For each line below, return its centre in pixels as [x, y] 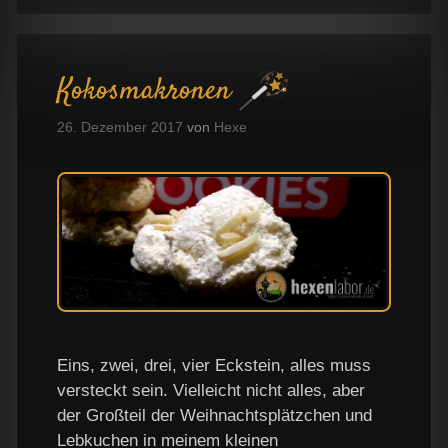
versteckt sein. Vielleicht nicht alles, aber [211, 390]
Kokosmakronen [144, 91]
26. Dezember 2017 [120, 127]
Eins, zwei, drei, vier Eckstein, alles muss [214, 365]
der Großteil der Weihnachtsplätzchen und [214, 415]
